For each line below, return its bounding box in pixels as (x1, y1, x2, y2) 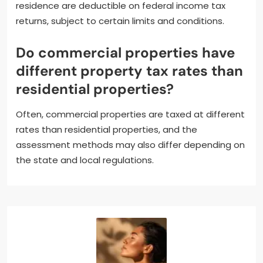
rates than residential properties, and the (16, 123, 197, 136)
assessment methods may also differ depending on (16, 138, 245, 151)
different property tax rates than (16, 61, 243, 80)
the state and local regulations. (16, 153, 154, 166)
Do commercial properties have (16, 43, 235, 62)
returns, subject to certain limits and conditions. (16, 14, 224, 27)
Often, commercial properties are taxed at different (16, 107, 245, 120)
